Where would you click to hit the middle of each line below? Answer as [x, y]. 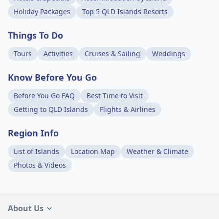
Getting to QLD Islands [51, 109]
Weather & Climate [157, 152]
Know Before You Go [52, 77]
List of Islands [36, 152]
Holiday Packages [42, 12]
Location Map [93, 152]
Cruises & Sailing [112, 54]
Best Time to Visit [115, 96]
